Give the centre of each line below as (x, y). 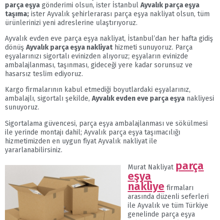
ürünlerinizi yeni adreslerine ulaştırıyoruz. (72, 23)
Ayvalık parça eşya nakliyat (69, 48)
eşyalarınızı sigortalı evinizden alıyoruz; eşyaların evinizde (96, 56)
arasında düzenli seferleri (168, 197)
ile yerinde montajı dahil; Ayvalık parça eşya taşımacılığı (93, 132)
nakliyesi (199, 99)
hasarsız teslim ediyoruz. (44, 74)
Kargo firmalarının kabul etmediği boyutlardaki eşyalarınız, (98, 90)
